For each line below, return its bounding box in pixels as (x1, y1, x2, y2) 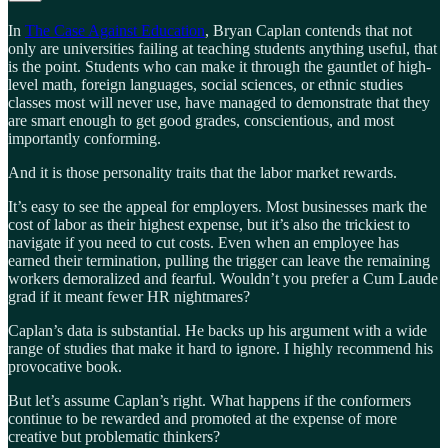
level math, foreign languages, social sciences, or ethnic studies (8, 76, 403, 94)
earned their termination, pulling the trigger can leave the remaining (8, 252, 430, 270)
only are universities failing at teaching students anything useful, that (8, 40, 437, 58)
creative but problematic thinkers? (8, 428, 220, 446)
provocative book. (8, 358, 122, 376)
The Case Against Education (25, 22, 205, 40)
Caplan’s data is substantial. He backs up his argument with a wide (8, 322, 427, 340)
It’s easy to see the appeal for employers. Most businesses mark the (8, 198, 427, 216)
